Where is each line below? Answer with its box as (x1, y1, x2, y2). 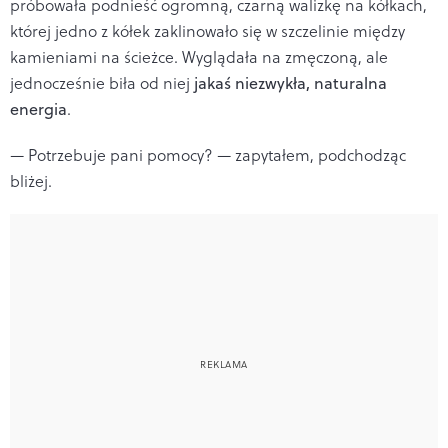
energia (10, 97, 67, 120)
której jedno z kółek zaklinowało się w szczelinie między (10, 19, 405, 42)
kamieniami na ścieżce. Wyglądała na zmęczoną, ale (10, 45, 388, 68)
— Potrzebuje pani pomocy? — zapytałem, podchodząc (10, 143, 406, 166)
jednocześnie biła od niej (10, 71, 194, 94)
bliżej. (10, 169, 52, 192)
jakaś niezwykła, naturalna (194, 71, 387, 94)
